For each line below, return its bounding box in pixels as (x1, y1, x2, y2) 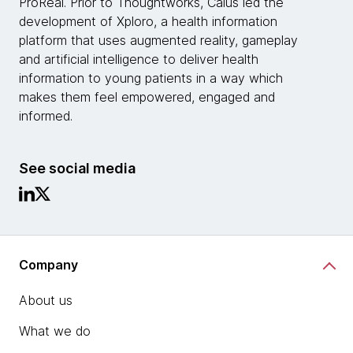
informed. (19, 108, 72, 124)
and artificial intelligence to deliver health (19, 51, 258, 67)
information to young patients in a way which (19, 70, 283, 86)
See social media (19, 160, 136, 176)
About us (19, 292, 72, 308)
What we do (19, 323, 91, 339)
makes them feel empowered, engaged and (19, 89, 275, 105)
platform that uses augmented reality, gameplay (19, 32, 298, 48)
